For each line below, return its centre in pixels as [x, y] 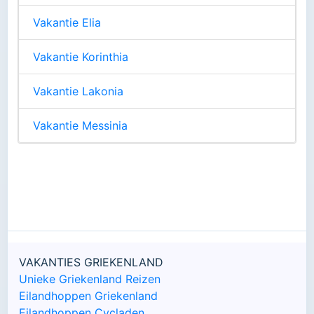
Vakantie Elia [67, 23]
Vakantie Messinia [80, 126]
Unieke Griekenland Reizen [90, 279]
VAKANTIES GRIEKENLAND [91, 262]
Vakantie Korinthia [81, 57]
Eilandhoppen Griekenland [88, 296]
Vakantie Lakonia [78, 91]
